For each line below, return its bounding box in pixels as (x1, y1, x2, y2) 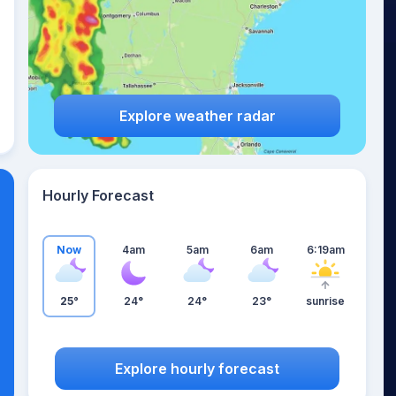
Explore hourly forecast (115, 359, 279, 377)
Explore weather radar (118, 106, 276, 125)
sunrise (306, 294, 345, 308)
